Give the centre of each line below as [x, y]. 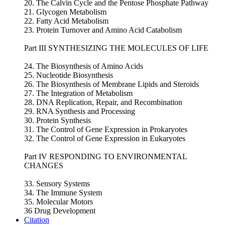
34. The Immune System [63, 192]
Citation [37, 219]
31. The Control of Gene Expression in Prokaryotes [106, 129]
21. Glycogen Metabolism [65, 12]
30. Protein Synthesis [58, 120]
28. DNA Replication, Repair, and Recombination [103, 102]
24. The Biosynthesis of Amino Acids [84, 66]
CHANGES [44, 165]
